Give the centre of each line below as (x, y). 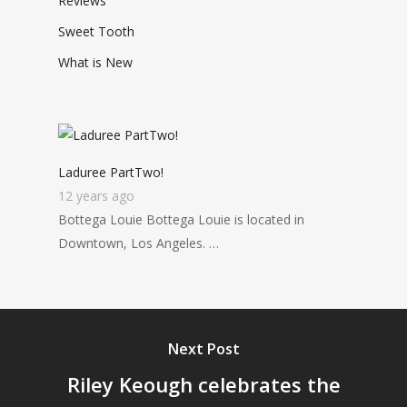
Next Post (203, 349)
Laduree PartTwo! (111, 173)
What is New (95, 63)
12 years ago (96, 196)
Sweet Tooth (96, 32)
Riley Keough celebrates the (203, 385)
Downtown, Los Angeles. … (139, 243)
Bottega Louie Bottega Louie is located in (181, 220)
